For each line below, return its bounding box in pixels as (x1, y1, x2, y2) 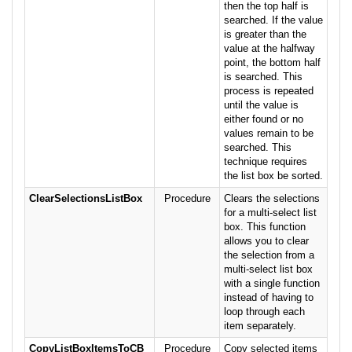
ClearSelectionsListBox (29, 192, 142, 205)
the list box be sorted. (224, 170, 323, 182)
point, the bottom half (224, 57, 321, 69)
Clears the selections (224, 192, 320, 205)
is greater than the (224, 28, 306, 41)
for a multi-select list (224, 207, 317, 219)
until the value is (224, 99, 299, 112)
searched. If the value (224, 14, 323, 27)
